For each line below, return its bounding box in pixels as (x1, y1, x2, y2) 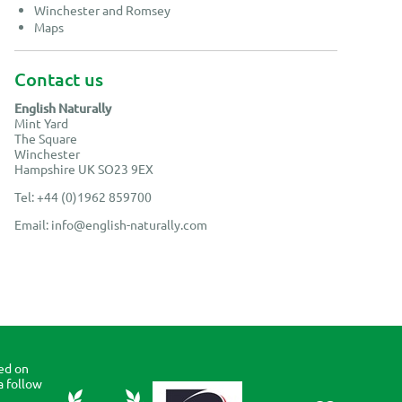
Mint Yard (14, 115, 68, 132)
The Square (14, 130, 77, 147)
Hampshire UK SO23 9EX (14, 161, 153, 178)
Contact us (14, 67, 103, 92)
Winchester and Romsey (34, 2, 171, 19)
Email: (14, 216, 51, 233)
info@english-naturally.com (51, 216, 207, 233)
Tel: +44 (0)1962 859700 (14, 188, 152, 205)
